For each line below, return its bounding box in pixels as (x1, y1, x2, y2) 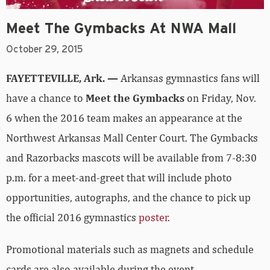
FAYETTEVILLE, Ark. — (6, 72, 118, 85)
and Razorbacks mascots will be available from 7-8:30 (6, 151, 257, 165)
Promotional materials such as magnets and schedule (6, 243, 254, 256)
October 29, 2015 (6, 45, 83, 55)
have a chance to (6, 92, 86, 105)
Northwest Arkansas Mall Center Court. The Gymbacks (6, 131, 258, 145)
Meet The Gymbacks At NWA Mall (6, 22, 236, 37)
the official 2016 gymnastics (6, 211, 139, 224)
